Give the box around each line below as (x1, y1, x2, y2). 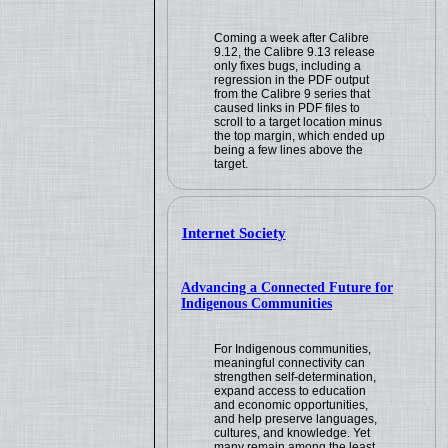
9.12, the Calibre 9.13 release (214, 44, 376, 59)
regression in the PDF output (214, 72, 370, 87)
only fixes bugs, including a (214, 58, 362, 73)
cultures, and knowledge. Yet (214, 425, 371, 440)
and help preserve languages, (214, 411, 378, 426)
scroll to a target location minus (214, 114, 383, 129)
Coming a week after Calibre (214, 30, 370, 45)
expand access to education (214, 383, 367, 398)
